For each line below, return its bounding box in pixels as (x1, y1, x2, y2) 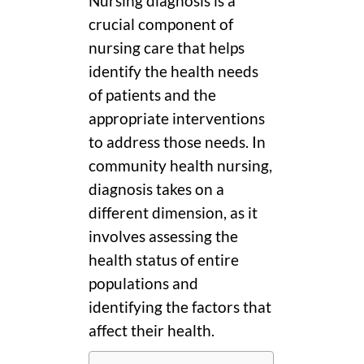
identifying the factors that (89, 298, 271, 317)
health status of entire (89, 251, 239, 270)
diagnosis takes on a (89, 180, 224, 199)
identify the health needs (89, 63, 258, 81)
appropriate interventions (89, 110, 265, 128)
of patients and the (89, 86, 216, 105)
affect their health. (89, 322, 214, 340)
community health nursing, (89, 157, 272, 175)
